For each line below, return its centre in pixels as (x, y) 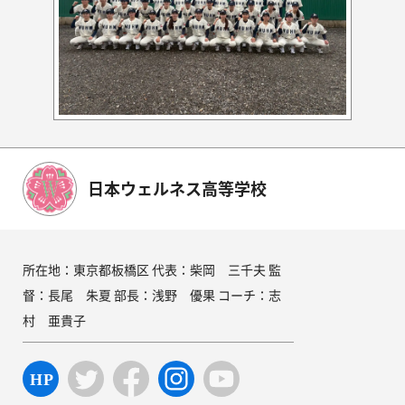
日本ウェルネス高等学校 (177, 189)
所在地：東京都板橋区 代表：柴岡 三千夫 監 (152, 269)
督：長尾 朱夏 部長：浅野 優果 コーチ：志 (152, 294)
